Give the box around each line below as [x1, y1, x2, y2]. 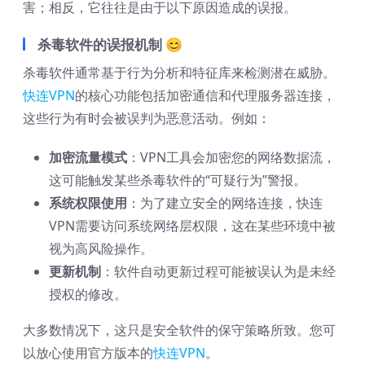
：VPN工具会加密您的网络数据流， [127, 148, 336, 167]
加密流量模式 [49, 148, 127, 167]
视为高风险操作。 [49, 240, 153, 258]
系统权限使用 [49, 194, 127, 213]
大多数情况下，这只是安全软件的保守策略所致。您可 [23, 321, 336, 340]
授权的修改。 [49, 285, 127, 304]
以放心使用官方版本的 [23, 344, 153, 363]
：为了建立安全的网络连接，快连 [127, 194, 323, 213]
